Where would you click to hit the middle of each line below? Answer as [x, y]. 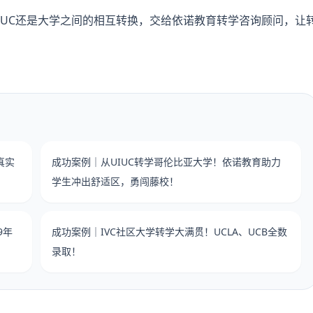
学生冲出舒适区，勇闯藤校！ [115, 181]
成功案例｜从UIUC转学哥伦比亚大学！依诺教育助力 [166, 161]
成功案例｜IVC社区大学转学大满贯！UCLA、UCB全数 [169, 231]
